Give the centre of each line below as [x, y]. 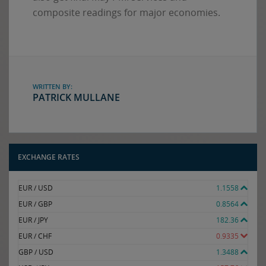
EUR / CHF [35, 236]
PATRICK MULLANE [76, 97]
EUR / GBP [35, 204]
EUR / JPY [33, 220]
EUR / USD [36, 188]
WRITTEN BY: [53, 86]
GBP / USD [36, 252]
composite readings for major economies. [126, 12]
